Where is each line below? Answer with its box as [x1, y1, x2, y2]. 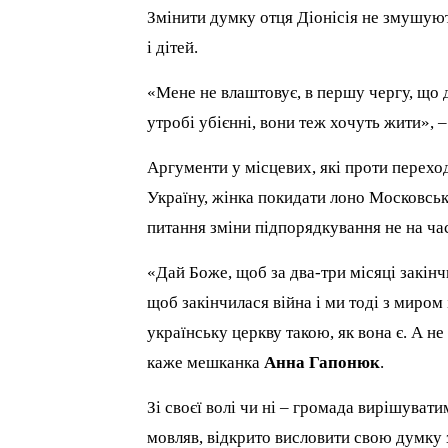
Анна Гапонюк [264, 353, 381, 373]
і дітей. [147, 38, 199, 58]
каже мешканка [147, 353, 265, 373]
